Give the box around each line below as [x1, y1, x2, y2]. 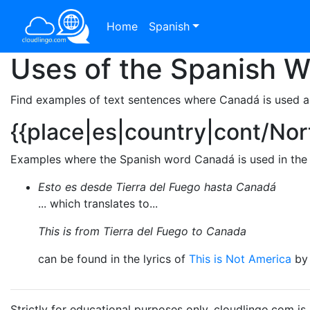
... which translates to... [38, 197, 158, 210]
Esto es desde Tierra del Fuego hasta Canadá [38, 180, 276, 194]
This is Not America [189, 252, 291, 266]
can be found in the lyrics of [38, 252, 189, 266]
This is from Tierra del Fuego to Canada [38, 224, 246, 238]
